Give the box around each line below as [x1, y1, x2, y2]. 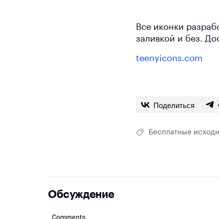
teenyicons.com [136, 54, 203, 63]
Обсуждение [48, 189, 114, 200]
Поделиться [153, 99, 195, 110]
